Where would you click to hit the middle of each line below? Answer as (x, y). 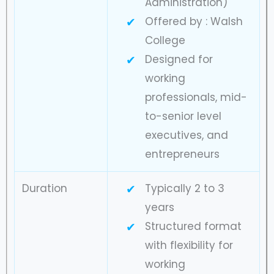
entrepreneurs (182, 154)
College (165, 40)
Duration (45, 188)
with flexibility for (189, 245)
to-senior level (183, 116)
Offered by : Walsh (194, 21)
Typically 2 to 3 (184, 188)
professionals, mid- (196, 97)
